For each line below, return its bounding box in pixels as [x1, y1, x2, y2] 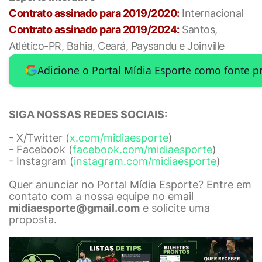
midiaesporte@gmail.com [9, 201, 140, 214]
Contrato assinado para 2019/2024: [9, 23, 180, 36]
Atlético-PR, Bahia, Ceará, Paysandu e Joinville [9, 40, 225, 52]
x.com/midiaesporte [70, 131, 168, 144]
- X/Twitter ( [9, 131, 70, 144]
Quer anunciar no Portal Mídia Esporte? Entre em [9, 178, 251, 191]
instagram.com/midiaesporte [74, 154, 216, 167]
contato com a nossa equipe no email [9, 189, 194, 202]
